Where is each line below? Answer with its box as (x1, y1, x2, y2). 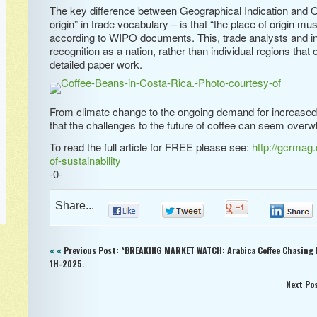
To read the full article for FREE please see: (50, 139, 252, 154)
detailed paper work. (50, 56, 142, 71)
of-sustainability (50, 152, 121, 168)
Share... (50, 199, 94, 212)
